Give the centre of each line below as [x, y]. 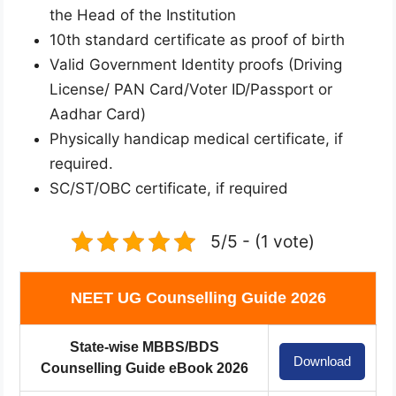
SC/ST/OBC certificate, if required [169, 188]
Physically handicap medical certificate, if [196, 138]
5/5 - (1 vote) [262, 241]
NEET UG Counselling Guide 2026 [198, 297]
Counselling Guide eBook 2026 [144, 368]
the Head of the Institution [143, 15]
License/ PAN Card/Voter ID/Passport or [191, 89]
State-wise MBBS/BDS [144, 346]
